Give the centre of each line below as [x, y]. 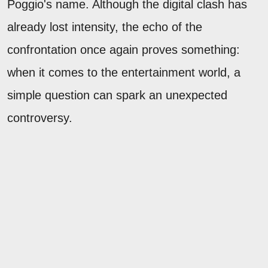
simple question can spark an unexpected [117, 95]
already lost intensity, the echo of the [105, 27]
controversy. [40, 118]
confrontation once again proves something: [124, 50]
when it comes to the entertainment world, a [124, 73]
